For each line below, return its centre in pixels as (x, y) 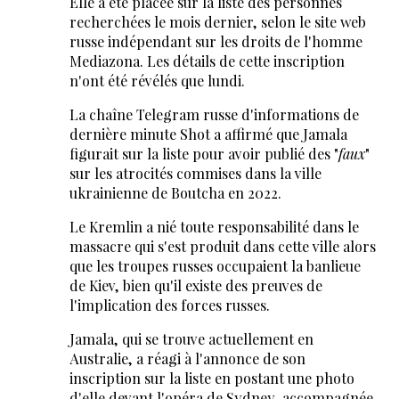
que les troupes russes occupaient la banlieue (215, 266)
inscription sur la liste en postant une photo (212, 379)
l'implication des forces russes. (169, 305)
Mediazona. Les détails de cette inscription (207, 61)
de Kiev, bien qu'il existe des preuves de (195, 286)
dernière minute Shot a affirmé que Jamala (208, 134)
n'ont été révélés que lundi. (157, 81)
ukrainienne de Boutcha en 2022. (175, 193)
